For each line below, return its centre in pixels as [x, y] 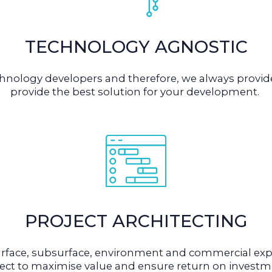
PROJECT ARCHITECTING [136, 221]
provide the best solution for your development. [135, 92]
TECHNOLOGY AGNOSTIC [136, 47]
